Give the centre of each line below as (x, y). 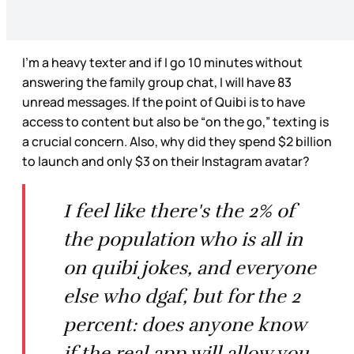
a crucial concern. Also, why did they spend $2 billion (177, 142)
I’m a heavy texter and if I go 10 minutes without (162, 63)
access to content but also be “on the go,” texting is (175, 122)
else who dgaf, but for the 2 (182, 297)
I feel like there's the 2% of (179, 211)
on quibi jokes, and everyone (190, 268)
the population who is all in (183, 240)
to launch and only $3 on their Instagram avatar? (166, 162)
